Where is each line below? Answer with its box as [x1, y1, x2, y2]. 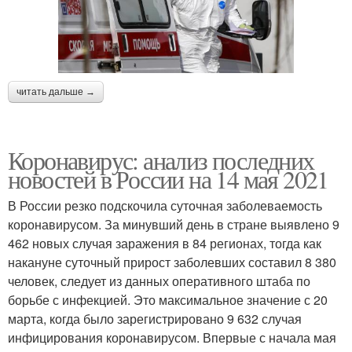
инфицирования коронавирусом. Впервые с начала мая [8, 328, 336, 346]
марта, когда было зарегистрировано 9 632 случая [8, 309, 302, 328]
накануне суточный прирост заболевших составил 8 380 [8, 252, 336, 271]
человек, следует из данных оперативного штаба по [8, 271, 310, 290]
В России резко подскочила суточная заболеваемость [8, 196, 322, 214]
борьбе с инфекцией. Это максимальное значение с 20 [8, 290, 328, 309]
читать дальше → [16, 86, 95, 97]
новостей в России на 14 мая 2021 [8, 161, 328, 196]
